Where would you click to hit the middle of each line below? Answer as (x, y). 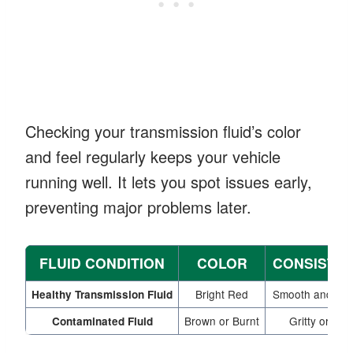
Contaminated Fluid (102, 321)
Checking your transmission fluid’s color (163, 131)
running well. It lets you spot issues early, (169, 181)
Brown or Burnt (222, 320)
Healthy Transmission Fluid (102, 294)
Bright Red (222, 294)
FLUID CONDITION (102, 262)
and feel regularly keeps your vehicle (153, 156)
